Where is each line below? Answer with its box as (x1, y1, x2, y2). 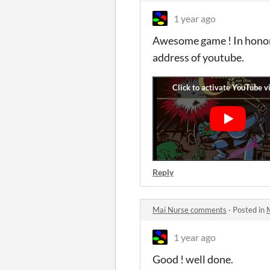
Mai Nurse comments (152, 205, 227, 215)
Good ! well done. (152, 253, 233, 266)
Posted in (233, 205, 266, 215)
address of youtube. (152, 51, 244, 64)
